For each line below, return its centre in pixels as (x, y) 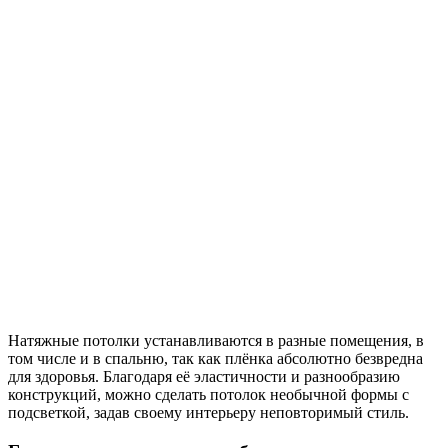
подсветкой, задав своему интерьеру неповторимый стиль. (208, 412)
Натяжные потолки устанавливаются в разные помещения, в (216, 340)
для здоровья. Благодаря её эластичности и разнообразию (204, 376)
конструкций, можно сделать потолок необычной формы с (208, 394)
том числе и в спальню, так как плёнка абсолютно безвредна (215, 358)
